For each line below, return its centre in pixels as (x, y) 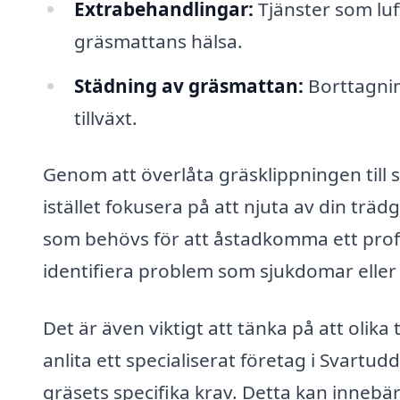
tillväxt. (105, 117)
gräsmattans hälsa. (158, 41)
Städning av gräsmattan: (188, 85)
